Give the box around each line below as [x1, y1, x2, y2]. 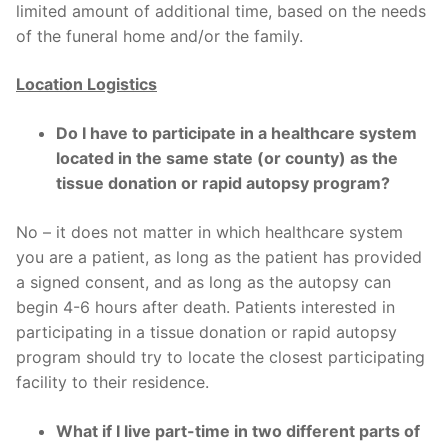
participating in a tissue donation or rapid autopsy [16, 321, 397, 342]
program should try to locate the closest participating [16, 346, 425, 367]
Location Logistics [16, 73, 157, 94]
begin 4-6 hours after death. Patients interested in [16, 296, 395, 317]
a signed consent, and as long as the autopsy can [16, 271, 391, 292]
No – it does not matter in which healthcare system [16, 221, 403, 242]
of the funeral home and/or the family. [16, 26, 303, 47]
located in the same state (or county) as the [56, 147, 398, 168]
